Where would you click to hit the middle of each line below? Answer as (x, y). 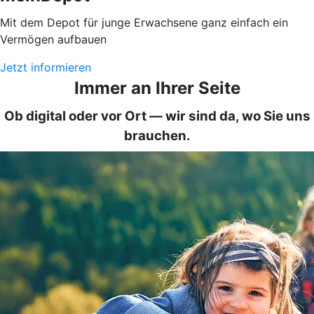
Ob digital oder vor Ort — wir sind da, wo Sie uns (157, 116)
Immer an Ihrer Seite (157, 88)
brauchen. (157, 135)
